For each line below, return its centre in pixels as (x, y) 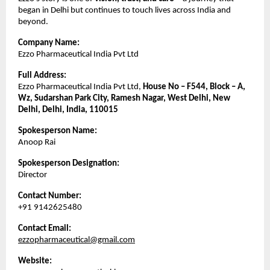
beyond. (33, 22)
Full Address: (42, 76)
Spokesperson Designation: (69, 164)
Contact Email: (45, 229)
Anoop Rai (37, 143)
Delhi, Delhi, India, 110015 (68, 110)
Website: (35, 262)
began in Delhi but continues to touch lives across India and (124, 11)
